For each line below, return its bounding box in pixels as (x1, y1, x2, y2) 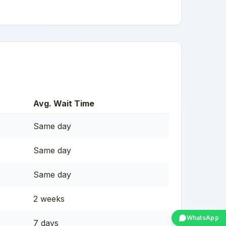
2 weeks (33, 193, 65, 204)
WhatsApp (186, 214, 219, 221)
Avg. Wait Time (33, 98, 94, 108)
